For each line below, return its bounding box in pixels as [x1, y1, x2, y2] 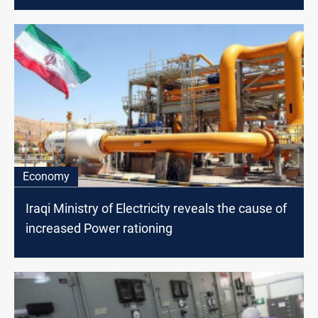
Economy [23, 169, 70, 183]
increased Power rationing [26, 220, 172, 236]
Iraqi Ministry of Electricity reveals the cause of [26, 200, 287, 216]
